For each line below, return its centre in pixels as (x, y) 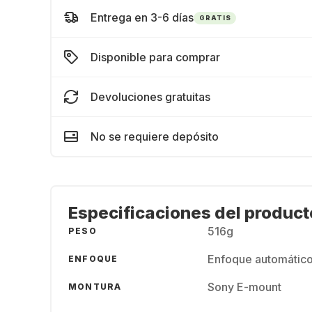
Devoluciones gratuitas (150, 97)
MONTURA (95, 287)
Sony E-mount (244, 287)
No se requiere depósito (155, 136)
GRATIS (215, 17)
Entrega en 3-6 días (142, 17)
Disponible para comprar (155, 57)
